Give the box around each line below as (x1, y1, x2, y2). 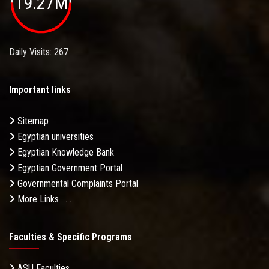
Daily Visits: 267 (9, 46, 68, 58)
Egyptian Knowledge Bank (15, 147, 114, 159)
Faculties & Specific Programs (9, 231, 132, 243)
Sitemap (15, 115, 49, 127)
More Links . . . (15, 193, 71, 205)
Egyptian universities (15, 131, 94, 143)
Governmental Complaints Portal (15, 178, 138, 190)
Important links (9, 84, 71, 96)
